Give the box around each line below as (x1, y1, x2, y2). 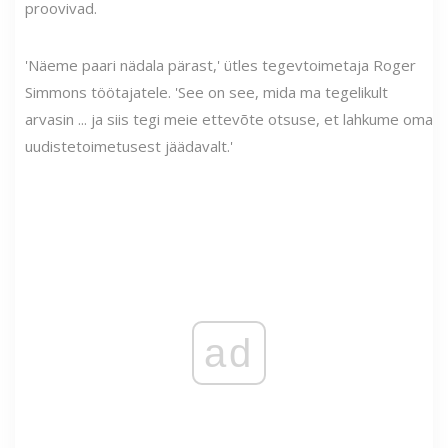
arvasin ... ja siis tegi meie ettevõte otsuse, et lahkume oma (25, 109, 433, 130)
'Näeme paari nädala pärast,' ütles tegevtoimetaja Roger (25, 55, 416, 76)
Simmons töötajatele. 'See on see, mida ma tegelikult (25, 82, 388, 103)
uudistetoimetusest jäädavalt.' (25, 136, 233, 157)
